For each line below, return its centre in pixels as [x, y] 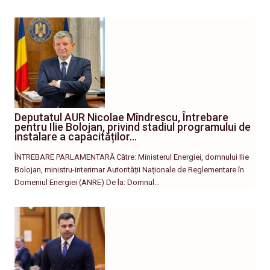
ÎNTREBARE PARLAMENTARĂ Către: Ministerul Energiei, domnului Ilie [132, 157]
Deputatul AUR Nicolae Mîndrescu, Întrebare [121, 118]
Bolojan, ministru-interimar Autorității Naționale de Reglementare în [129, 170]
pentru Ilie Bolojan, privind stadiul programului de [133, 127]
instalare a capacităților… [76, 137]
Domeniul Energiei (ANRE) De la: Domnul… [87, 183]
